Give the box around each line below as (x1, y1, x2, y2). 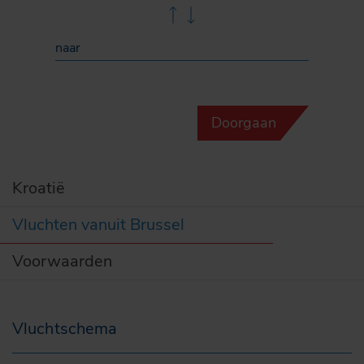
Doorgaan (211, 112, 276, 132)
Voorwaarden (12, 249, 112, 272)
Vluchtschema (12, 317, 118, 340)
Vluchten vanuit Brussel (12, 213, 184, 236)
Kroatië (12, 176, 65, 199)
